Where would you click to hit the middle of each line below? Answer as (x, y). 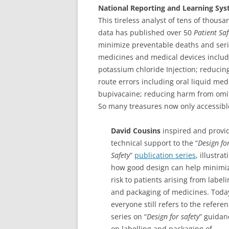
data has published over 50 (146, 32)
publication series (165, 155)
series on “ (129, 216)
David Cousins (137, 130)
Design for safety (173, 216)
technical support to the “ (154, 143)
